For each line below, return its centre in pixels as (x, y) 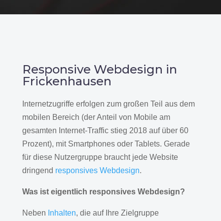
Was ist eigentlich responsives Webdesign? (103, 191)
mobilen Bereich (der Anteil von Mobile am (96, 117)
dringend (38, 170)
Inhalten (62, 213)
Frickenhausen (67, 81)
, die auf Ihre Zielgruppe (117, 213)
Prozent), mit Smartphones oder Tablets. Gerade (106, 144)
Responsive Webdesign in (99, 69)
